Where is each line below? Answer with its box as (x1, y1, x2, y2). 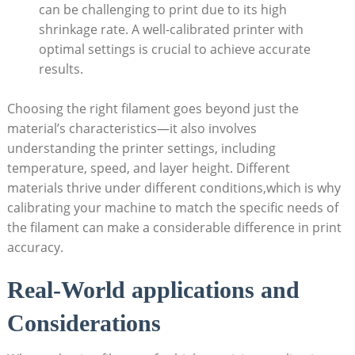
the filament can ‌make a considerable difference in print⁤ (6, 218, 342, 236)
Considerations (6, 309, 161, 336)
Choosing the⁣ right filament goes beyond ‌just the (6, 99, 299, 117)
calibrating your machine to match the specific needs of (6, 198, 338, 216)
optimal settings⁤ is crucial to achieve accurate (38, 40, 311, 58)
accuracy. (6, 238, 63, 256)
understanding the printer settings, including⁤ (6, 139, 276, 157)
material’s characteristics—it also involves (6, 119, 257, 137)
